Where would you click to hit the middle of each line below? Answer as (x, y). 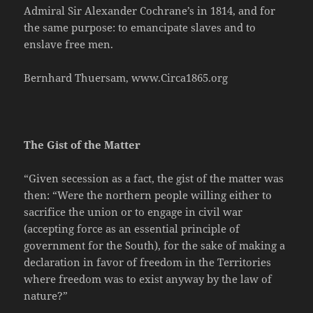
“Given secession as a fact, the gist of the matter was (154, 179)
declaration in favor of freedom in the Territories (148, 262)
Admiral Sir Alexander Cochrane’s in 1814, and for (150, 11)
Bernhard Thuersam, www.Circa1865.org (126, 78)
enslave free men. (69, 44)
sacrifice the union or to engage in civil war (133, 212)
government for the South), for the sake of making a (155, 246)
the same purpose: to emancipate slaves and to (140, 28)
